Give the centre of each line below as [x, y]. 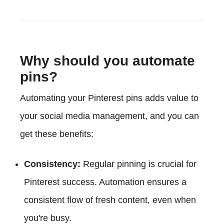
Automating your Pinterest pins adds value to [109, 98]
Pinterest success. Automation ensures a [105, 182]
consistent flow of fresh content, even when [110, 200]
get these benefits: [57, 134]
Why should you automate [107, 60]
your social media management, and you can [109, 116]
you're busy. [48, 218]
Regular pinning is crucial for [138, 164]
